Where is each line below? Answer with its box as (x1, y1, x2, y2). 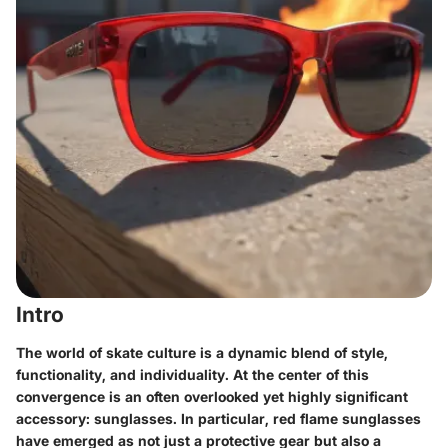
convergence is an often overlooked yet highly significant (16, 387, 408, 405)
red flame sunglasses (273, 409, 421, 427)
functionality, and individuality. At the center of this (16, 365, 369, 383)
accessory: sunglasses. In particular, (16, 409, 273, 427)
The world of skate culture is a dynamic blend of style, (16, 343, 388, 361)
